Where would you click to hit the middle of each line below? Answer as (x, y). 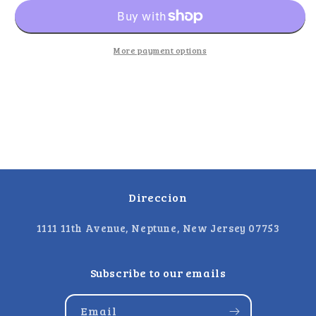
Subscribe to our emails (158, 273)
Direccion (158, 197)
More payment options (160, 50)
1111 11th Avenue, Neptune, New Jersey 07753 (158, 228)
